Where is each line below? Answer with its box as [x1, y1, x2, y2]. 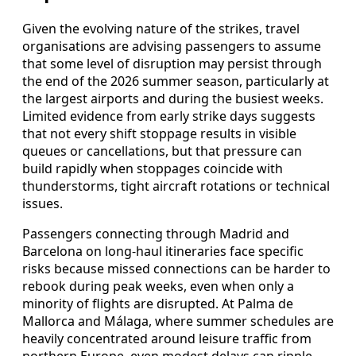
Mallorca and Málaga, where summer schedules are [22, 311, 334, 330]
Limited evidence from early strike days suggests [22, 106, 315, 125]
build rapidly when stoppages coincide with [22, 159, 283, 177]
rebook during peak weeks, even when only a [22, 277, 294, 295]
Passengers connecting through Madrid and [22, 224, 289, 242]
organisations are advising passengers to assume [22, 37, 321, 55]
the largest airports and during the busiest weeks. [22, 89, 323, 107]
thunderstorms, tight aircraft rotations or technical [22, 176, 330, 195]
